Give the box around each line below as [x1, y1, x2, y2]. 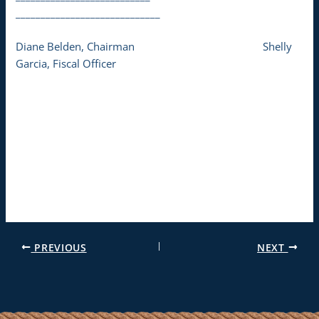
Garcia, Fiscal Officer [16, 56, 117, 71]
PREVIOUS [31, 240, 87, 254]
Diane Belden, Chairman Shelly [16, 39, 293, 54]
